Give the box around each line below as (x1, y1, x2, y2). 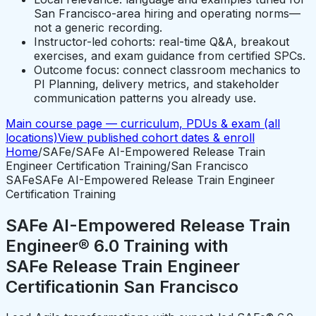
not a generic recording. (34, 20, 162, 35)
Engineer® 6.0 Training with (6, 235, 229, 256)
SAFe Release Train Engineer (6, 255, 240, 276)
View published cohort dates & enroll (58, 130, 255, 145)
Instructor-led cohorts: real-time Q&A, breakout (34, 34, 289, 49)
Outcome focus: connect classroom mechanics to (34, 62, 300, 77)
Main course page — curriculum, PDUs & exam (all (6, 116, 280, 130)
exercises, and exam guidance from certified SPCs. (34, 48, 305, 63)
